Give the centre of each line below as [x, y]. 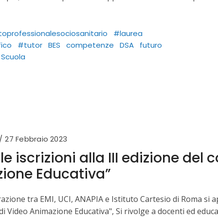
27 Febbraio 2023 [36, 139]
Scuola [13, 57]
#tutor [30, 45]
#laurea [128, 34]
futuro [151, 45]
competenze [90, 45]
